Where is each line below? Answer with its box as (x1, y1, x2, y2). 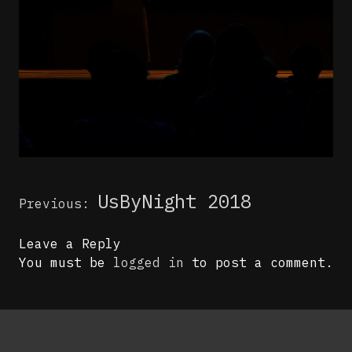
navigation (18, 207, 97, 223)
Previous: (19, 196, 90, 212)
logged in (113, 255, 184, 271)
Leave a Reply (19, 236, 121, 252)
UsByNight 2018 (97, 189, 251, 214)
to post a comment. (184, 255, 333, 271)
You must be (19, 255, 113, 271)
